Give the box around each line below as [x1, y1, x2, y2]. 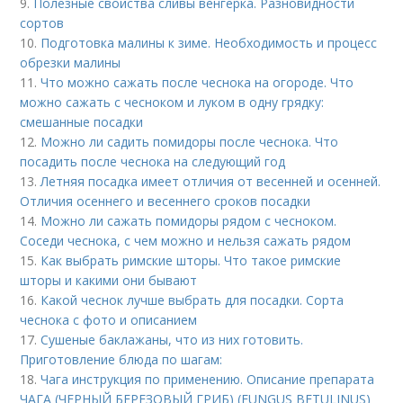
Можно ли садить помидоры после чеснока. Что [40, 132, 339, 150]
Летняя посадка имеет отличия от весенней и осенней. [40, 172, 381, 190]
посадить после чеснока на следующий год [20, 152, 286, 170]
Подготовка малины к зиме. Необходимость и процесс [40, 33, 378, 51]
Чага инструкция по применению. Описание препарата [40, 370, 375, 388]
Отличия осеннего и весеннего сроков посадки [20, 192, 311, 210]
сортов [20, 13, 65, 31]
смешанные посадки [20, 112, 144, 130]
